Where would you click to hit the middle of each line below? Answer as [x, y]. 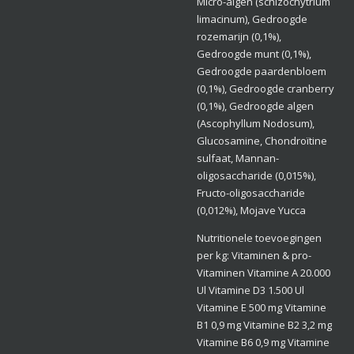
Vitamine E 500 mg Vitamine [262, 307]
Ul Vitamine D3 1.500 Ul [250, 290]
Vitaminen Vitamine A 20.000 [264, 272]
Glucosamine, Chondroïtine [262, 140]
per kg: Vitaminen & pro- [254, 255]
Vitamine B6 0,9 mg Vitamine [263, 342]
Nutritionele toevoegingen [259, 237]
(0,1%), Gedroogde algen [255, 105]
